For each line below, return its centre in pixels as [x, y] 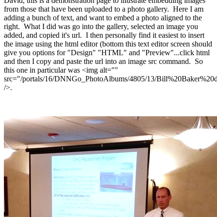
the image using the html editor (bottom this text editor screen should [108, 44]
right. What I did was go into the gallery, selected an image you [101, 27]
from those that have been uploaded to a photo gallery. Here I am [104, 9]
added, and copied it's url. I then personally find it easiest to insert [104, 35]
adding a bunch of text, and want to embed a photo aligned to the [103, 18]
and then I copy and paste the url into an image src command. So [103, 62]
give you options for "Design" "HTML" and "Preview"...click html [107, 53]
